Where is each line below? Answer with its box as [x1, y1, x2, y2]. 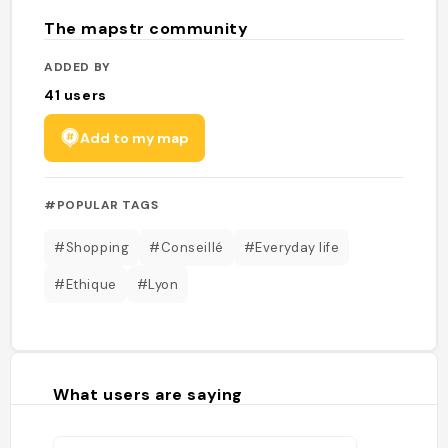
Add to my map [80, 128, 190, 147]
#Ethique [54, 275, 117, 293]
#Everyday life [243, 238, 340, 256]
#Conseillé [149, 238, 224, 256]
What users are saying [53, 383, 243, 405]
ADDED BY [44, 58, 111, 75]
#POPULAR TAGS [44, 196, 159, 213]
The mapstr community [44, 18, 249, 39]
